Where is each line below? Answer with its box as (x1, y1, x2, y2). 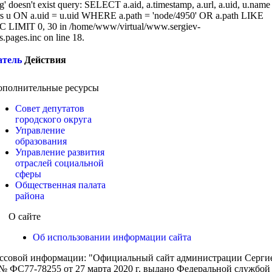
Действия (24, 55, 66, 65)
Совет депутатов (15, 103, 84, 114)
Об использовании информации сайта (33, 232, 191, 242)
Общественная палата (15, 180, 106, 190)
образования (15, 136, 67, 146)
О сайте (8, 211, 41, 222)
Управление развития (15, 147, 104, 157)
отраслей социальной (15, 158, 104, 168)
